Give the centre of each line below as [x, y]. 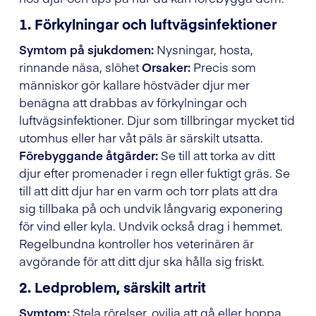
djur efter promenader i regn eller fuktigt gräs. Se [154, 173]
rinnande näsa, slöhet [80, 67]
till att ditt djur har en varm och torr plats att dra [148, 191]
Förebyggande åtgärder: [89, 156]
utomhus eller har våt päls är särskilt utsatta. [141, 138]
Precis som [223, 67]
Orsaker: [166, 67]
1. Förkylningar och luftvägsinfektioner [148, 24]
